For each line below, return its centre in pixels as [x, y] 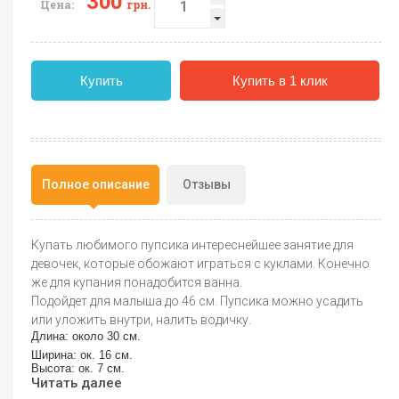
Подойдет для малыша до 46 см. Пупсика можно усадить [197, 301]
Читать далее [77, 383]
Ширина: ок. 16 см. [82, 355]
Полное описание [95, 184]
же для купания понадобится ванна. [137, 282]
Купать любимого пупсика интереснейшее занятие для [192, 245]
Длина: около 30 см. [86, 336]
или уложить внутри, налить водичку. [141, 320]
